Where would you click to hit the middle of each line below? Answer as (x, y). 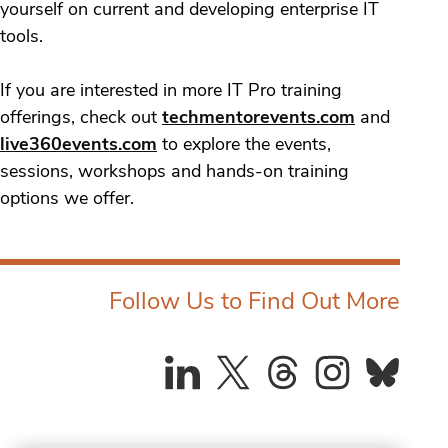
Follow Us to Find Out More (254, 302)
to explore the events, (244, 145)
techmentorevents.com (258, 118)
